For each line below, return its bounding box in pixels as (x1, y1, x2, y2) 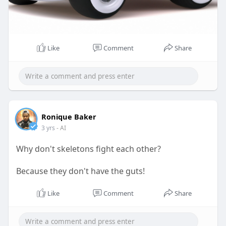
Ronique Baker (41, 111, 96, 122)
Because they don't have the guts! (16, 165, 145, 177)
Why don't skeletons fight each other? (16, 143, 161, 154)
